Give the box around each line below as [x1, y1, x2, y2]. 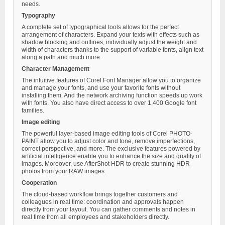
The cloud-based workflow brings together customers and [22, 191, 178, 198]
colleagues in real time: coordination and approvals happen [22, 198, 184, 206]
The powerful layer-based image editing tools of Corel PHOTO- [22, 130, 192, 138]
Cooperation [22, 179, 57, 187]
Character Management [22, 65, 89, 73]
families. [22, 107, 44, 115]
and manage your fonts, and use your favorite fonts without [22, 84, 180, 92]
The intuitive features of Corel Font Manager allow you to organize [22, 77, 201, 84]
